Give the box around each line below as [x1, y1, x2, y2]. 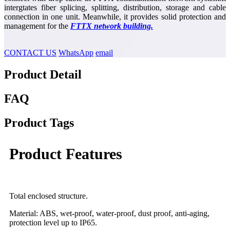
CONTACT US [4, 48, 56, 57]
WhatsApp [59, 48, 93, 57]
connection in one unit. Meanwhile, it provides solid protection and [4, 12, 226, 22]
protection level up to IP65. [9, 218, 97, 227]
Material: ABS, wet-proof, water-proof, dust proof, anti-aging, [9, 208, 209, 218]
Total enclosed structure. [9, 191, 88, 200]
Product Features [9, 145, 122, 162]
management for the [4, 22, 70, 31]
